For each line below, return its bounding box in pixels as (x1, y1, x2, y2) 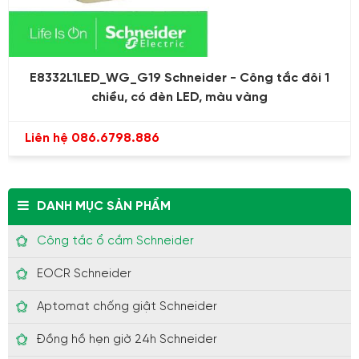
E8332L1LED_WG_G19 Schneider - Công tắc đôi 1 (30, 71, 329, 85)
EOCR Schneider (37, 267, 131, 280)
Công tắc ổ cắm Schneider (37, 234, 194, 248)
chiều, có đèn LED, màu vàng (91, 90, 268, 104)
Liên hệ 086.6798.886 (25, 131, 159, 145)
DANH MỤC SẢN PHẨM (37, 199, 171, 213)
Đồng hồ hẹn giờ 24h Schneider (37, 333, 217, 346)
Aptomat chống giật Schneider (37, 300, 217, 313)
